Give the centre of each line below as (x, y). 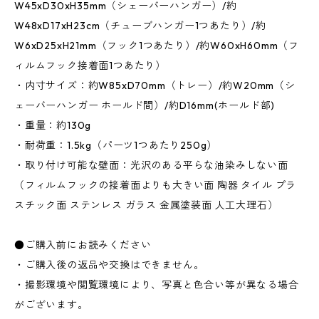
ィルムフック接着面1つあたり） (90, 66)
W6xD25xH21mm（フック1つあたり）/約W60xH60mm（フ (157, 46)
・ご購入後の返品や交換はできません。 (109, 265)
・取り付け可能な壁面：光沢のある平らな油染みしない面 (151, 166)
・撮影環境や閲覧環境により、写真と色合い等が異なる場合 (157, 285)
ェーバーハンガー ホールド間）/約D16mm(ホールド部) (145, 106)
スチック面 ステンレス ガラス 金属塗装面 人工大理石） (146, 205)
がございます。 (51, 305)
